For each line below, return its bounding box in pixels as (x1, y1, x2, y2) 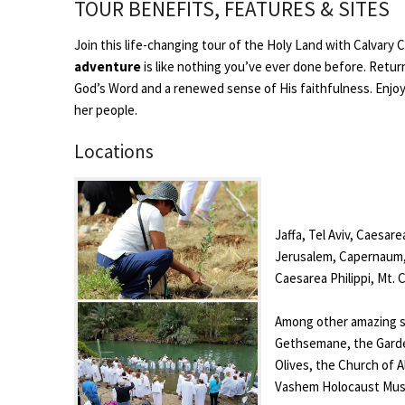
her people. (74, 100, 137, 118)
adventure (74, 57, 144, 75)
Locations (74, 139, 154, 165)
